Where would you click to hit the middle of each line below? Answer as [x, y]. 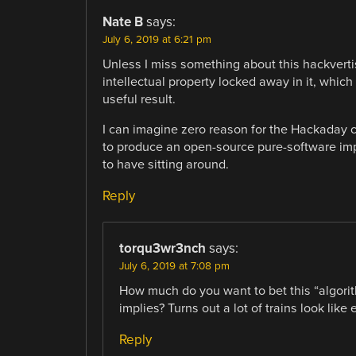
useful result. [139, 99]
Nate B [122, 21]
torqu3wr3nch [162, 248]
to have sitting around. [165, 164]
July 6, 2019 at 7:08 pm [174, 266]
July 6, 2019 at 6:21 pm [157, 39]
